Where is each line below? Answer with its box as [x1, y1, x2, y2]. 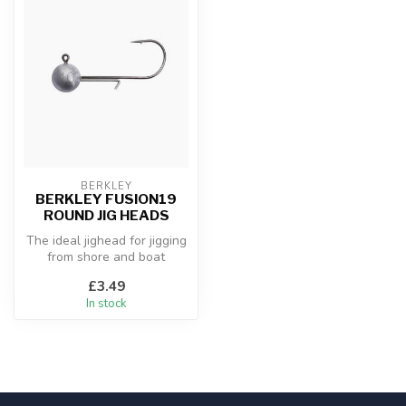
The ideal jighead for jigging [25, 232, 187, 250]
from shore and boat [47, 248, 165, 266]
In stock [85, 295, 127, 312]
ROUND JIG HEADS [43, 207, 169, 225]
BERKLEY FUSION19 [35, 190, 177, 208]
